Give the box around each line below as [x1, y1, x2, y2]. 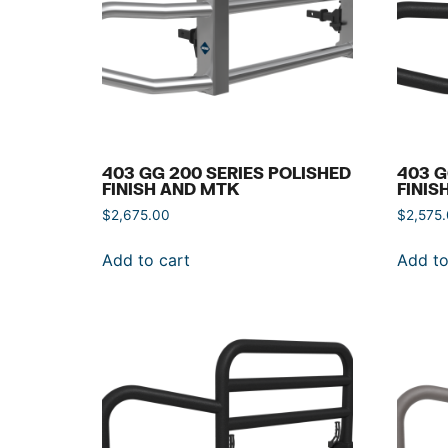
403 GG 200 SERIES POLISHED [102, 163, 351, 183]
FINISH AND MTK [102, 179, 239, 199]
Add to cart [102, 250, 190, 271]
